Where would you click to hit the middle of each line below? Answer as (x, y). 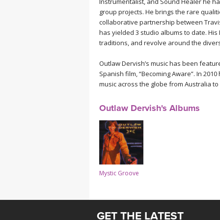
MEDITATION (121, 6)
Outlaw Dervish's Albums (150, 108)
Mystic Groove (119, 173)
